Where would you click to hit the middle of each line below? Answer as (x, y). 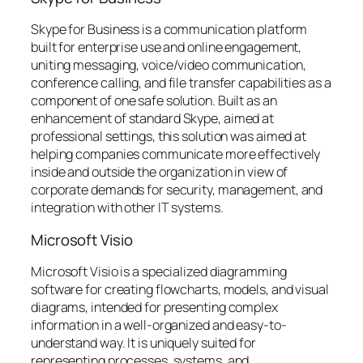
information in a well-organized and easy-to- (159, 325)
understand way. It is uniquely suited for (143, 343)
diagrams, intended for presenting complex (154, 307)
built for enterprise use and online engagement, (167, 47)
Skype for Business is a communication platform (169, 29)
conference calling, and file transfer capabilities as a (181, 83)
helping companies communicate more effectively (176, 154)
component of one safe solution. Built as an (154, 100)
